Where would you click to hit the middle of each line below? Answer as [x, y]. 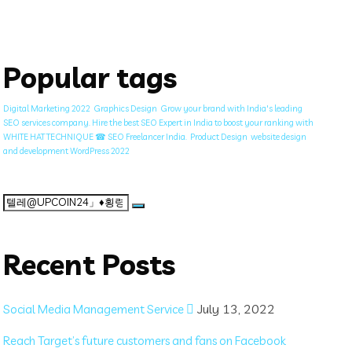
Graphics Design [126, 108]
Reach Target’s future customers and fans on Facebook [145, 340]
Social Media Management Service [95, 309]
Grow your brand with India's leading [232, 108]
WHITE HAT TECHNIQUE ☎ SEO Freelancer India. [95, 136]
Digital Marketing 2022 [47, 108]
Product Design [219, 136]
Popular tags [90, 77]
